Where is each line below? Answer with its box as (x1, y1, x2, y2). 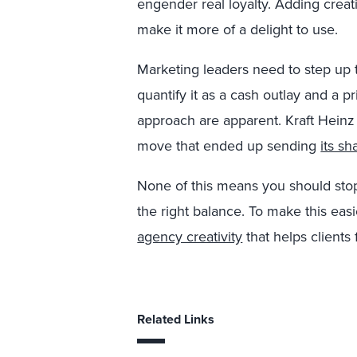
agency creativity (137, 226, 243, 246)
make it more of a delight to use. (137, 19, 339, 39)
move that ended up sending (137, 135, 321, 155)
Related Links (137, 310, 215, 328)
